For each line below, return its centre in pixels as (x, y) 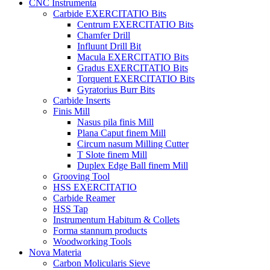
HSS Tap (71, 209)
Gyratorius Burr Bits (116, 89)
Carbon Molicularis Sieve (102, 263)
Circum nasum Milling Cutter (133, 144)
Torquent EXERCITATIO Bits (136, 79)
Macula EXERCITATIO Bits (133, 57)
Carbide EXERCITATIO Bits (110, 14)
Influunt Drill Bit (109, 46)
